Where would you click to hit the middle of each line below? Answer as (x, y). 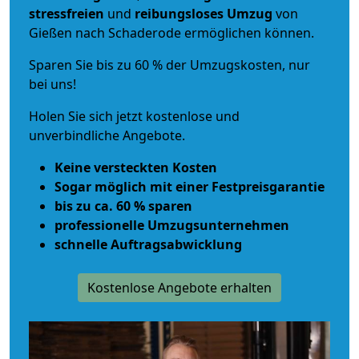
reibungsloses (179, 13)
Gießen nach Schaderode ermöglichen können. (171, 32)
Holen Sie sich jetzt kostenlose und (134, 116)
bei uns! (52, 84)
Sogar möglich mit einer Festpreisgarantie (190, 186)
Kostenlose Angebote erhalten (179, 287)
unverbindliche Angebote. (107, 135)
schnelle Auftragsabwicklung (148, 244)
